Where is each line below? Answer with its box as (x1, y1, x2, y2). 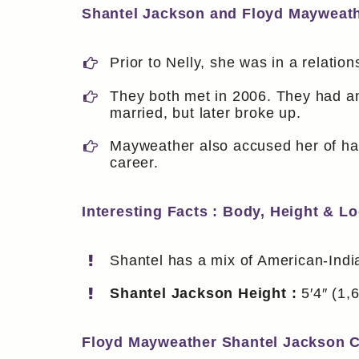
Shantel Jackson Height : (110, 285, 302, 302)
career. (110, 154, 159, 171)
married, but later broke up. (110, 104, 301, 121)
